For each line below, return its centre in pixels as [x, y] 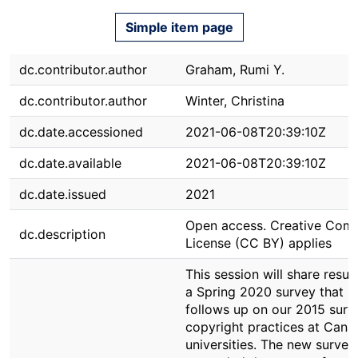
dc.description [62, 234]
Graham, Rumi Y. [235, 70]
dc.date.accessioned [81, 132]
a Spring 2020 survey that [265, 292]
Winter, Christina [235, 101]
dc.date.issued [63, 194]
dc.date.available [70, 163]
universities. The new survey [270, 344]
